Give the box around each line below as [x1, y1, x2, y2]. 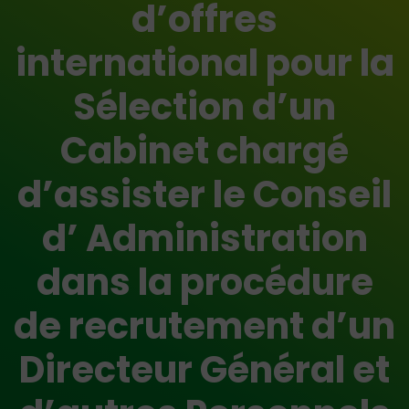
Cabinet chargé [60, 125, 349, 176]
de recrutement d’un [14, 300, 395, 351]
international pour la [15, 37, 394, 89]
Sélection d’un [73, 81, 336, 132]
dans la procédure [36, 257, 373, 308]
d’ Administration [41, 213, 368, 264]
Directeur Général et [19, 344, 390, 395]
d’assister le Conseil [17, 169, 392, 220]
